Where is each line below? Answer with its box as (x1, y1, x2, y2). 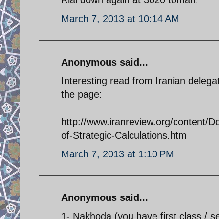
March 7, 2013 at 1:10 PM (61, 148, 174, 159)
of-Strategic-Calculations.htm (61, 130, 187, 141)
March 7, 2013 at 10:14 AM (61, 13, 179, 24)
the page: (61, 88, 102, 100)
